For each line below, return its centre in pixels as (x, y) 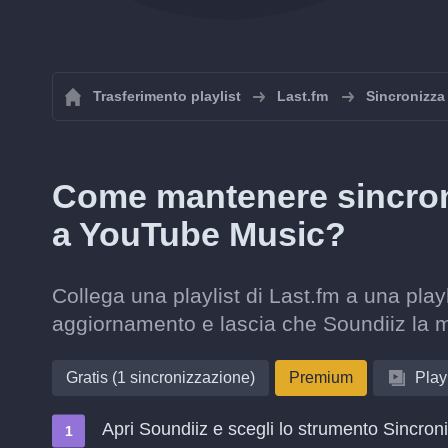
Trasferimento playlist (167, 96)
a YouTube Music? (199, 234)
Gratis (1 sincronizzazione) (160, 377)
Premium (321, 377)
